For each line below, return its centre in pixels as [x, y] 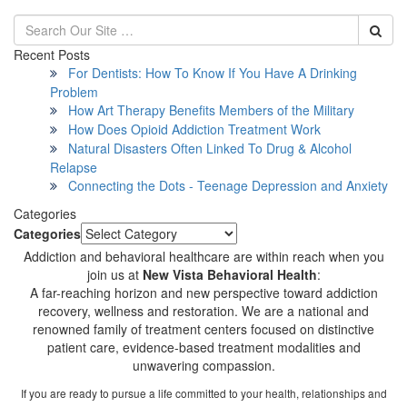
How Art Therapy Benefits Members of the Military [211, 109]
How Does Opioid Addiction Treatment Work [194, 129]
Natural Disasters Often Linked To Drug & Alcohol [210, 148]
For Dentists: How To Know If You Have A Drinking [213, 72]
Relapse [74, 167]
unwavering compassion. [203, 365]
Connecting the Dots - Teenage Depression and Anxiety [228, 185]
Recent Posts [52, 54]
